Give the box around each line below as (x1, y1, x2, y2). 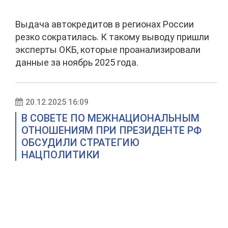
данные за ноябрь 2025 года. (15, 57, 138, 68)
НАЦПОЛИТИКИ (21, 149, 100, 161)
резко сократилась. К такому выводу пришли (15, 32, 209, 42)
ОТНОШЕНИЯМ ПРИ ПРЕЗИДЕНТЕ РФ (21, 124, 202, 136)
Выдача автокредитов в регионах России (15, 19, 194, 30)
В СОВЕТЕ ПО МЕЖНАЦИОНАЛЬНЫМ (21, 112, 199, 124)
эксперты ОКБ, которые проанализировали (15, 44, 201, 55)
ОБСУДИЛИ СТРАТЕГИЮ (21, 136, 139, 149)
